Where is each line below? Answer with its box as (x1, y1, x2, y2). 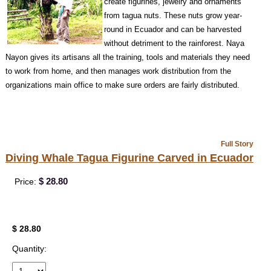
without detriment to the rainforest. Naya (103, 38, 244, 48)
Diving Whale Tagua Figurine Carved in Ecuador (5, 151, 253, 164)
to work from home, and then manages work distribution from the (5, 66, 231, 76)
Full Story (220, 139, 253, 148)
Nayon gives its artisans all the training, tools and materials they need (5, 52, 250, 62)
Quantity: (11, 243, 47, 253)
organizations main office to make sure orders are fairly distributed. (5, 80, 240, 90)
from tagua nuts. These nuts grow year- (103, 10, 242, 20)
